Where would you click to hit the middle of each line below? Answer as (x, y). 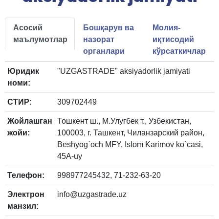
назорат (99, 40)
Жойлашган (30, 121)
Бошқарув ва (108, 28)
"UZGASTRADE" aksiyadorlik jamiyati (124, 71)
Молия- (167, 28)
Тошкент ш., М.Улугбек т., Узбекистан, (124, 121)
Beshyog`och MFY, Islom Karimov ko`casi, (130, 145)
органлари (104, 51)
